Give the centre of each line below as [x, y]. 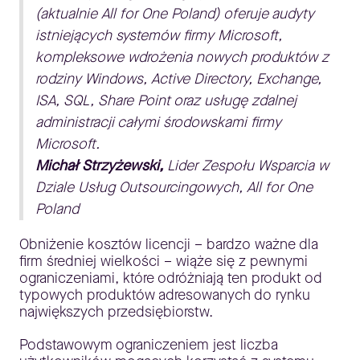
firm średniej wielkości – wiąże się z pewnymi [164, 261]
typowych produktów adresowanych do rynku [165, 295]
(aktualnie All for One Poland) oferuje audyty [175, 14]
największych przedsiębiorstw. [116, 312]
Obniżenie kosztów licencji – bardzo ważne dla [169, 244]
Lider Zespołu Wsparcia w [248, 166]
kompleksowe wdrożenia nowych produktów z [182, 57]
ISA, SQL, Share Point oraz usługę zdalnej [166, 100]
